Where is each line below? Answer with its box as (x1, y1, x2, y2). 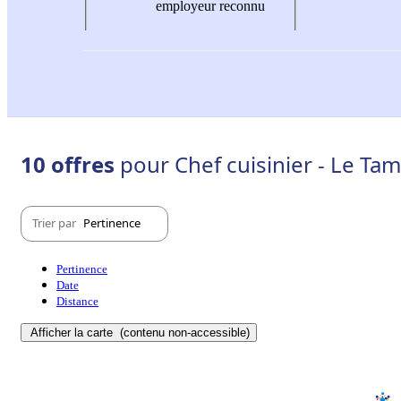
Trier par (32, 215, 79, 232)
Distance (56, 294, 98, 308)
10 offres (21, 149, 120, 179)
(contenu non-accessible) (116, 325, 250, 339)
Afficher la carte (30, 325, 116, 339)
